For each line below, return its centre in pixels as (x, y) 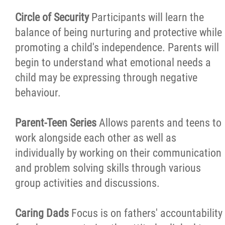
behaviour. (38, 93)
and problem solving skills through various (108, 168)
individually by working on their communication (118, 153)
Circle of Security (53, 17)
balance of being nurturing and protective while (119, 32)
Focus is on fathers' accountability (147, 213)
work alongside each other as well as (96, 138)
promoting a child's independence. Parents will (117, 47)
